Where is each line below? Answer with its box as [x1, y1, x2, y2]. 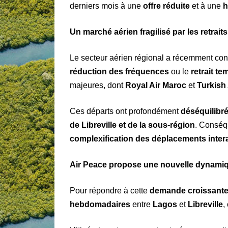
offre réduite [143, 2, 190, 11]
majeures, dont [70, 81, 125, 90]
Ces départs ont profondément [70, 107, 181, 116]
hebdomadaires [70, 200, 130, 209]
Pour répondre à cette [70, 186, 150, 195]
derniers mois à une [70, 2, 143, 11]
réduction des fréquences [70, 67, 169, 76]
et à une [190, 2, 223, 11]
